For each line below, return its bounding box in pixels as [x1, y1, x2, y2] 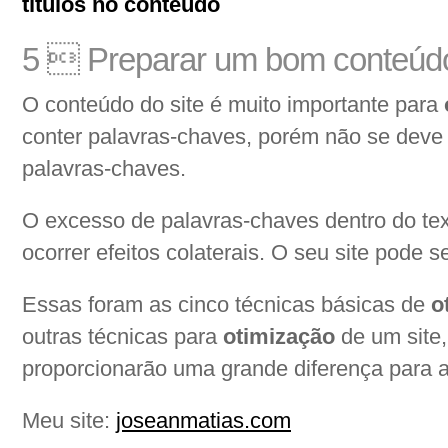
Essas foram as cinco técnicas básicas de [22, 292, 431, 317]
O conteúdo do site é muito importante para [22, 92, 444, 117]
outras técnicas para [22, 324, 223, 349]
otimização [223, 324, 341, 349]
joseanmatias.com [116, 408, 291, 433]
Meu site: [22, 408, 116, 433]
